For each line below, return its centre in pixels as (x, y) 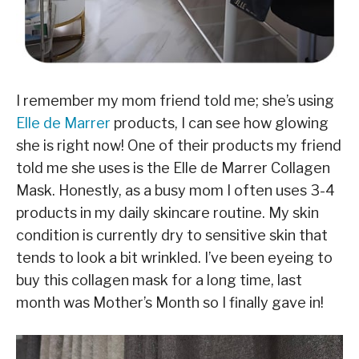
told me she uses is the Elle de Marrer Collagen (173, 167)
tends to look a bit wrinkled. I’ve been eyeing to (174, 257)
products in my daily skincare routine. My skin (167, 212)
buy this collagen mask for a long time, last (159, 280)
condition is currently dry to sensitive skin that (172, 235)
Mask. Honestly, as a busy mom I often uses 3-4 (175, 190)
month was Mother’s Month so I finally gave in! (170, 302)
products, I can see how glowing (220, 123)
